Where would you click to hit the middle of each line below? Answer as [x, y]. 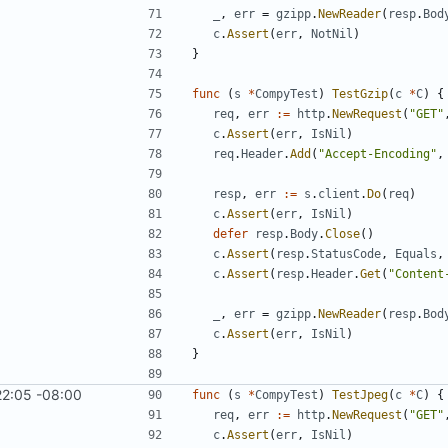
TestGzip [360, 94]
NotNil [332, 34]
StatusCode [346, 254]
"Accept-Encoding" [377, 154]
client [339, 194]
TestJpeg [360, 395]
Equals [416, 254]
